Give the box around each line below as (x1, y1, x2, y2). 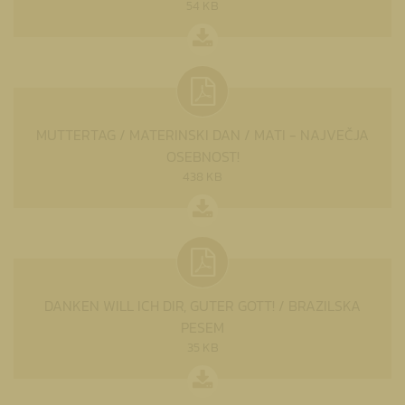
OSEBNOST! (165, 145, 240, 167)
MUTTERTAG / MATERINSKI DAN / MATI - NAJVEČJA (36, 123, 369, 146)
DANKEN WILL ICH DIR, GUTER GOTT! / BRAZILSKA (44, 294, 361, 316)
